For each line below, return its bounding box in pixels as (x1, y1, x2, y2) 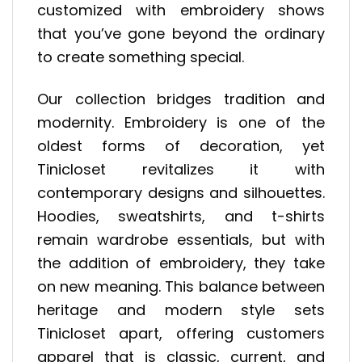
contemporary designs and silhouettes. (37, 183, 325, 203)
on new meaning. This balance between (37, 276, 325, 297)
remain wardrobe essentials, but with (37, 229, 325, 250)
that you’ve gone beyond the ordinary (37, 23, 325, 44)
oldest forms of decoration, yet (37, 136, 325, 156)
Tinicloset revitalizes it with (37, 159, 325, 179)
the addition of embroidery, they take (37, 253, 325, 273)
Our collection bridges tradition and (37, 89, 325, 109)
